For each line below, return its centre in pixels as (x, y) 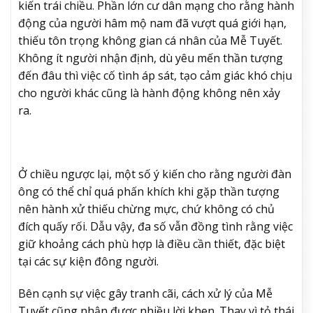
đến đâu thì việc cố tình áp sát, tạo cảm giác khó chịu (155, 75)
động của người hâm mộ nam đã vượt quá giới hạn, (152, 23)
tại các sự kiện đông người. (88, 262)
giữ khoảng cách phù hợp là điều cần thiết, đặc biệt (152, 244)
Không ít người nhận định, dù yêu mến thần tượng (151, 58)
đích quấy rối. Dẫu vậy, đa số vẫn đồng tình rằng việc (155, 227)
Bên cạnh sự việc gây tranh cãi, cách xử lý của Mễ (145, 293)
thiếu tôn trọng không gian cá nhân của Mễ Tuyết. (150, 40)
